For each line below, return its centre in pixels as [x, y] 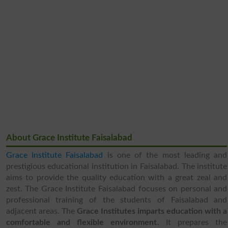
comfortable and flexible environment [81, 222]
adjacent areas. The [41, 211]
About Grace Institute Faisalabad [69, 137]
